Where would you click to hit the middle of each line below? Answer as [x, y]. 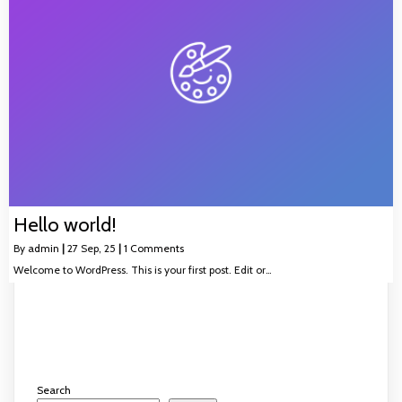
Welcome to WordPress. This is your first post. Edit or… [143, 269]
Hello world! [65, 224]
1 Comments [154, 248]
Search [54, 389]
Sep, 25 [98, 248]
